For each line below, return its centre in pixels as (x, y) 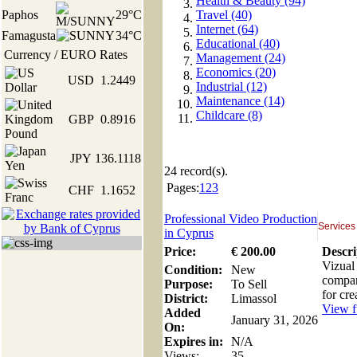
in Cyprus (189, 233)
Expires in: (194, 341)
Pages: (183, 188)
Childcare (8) (229, 115)
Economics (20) (236, 72)
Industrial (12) (231, 86)
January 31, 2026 (275, 320)
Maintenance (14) (240, 101)
